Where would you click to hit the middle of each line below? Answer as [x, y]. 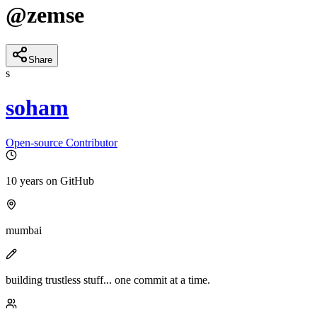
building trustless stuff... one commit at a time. [108, 279]
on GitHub [69, 180]
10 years [24, 180]
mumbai [24, 230]
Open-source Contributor [62, 142]
